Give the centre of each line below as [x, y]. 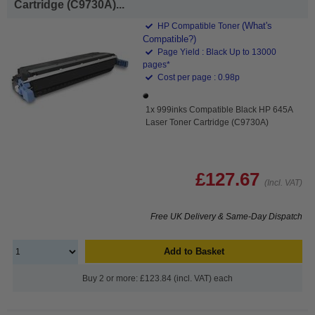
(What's [257, 25]
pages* [157, 64]
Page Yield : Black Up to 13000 [216, 52]
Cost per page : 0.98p [198, 77]
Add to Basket [194, 251]
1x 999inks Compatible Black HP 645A [219, 109]
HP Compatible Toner [199, 26]
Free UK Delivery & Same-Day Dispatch [226, 216]
